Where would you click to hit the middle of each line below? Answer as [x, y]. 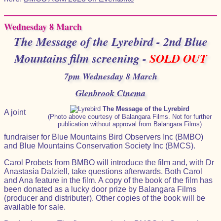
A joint [15, 112]
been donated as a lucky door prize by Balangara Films [100, 189]
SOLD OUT [178, 58]
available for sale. [35, 207]
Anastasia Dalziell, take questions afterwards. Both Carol [103, 171]
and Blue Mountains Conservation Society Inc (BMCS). [100, 146]
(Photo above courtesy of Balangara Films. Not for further [130, 117]
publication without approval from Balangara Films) [130, 124]
